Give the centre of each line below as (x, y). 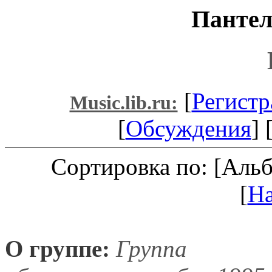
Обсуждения (188, 128)
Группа (148, 248)
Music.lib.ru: (124, 103)
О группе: (57, 248)
